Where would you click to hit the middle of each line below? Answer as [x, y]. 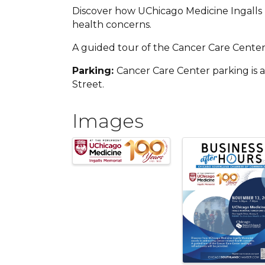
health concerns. [112, 25]
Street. [88, 84]
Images [108, 121]
